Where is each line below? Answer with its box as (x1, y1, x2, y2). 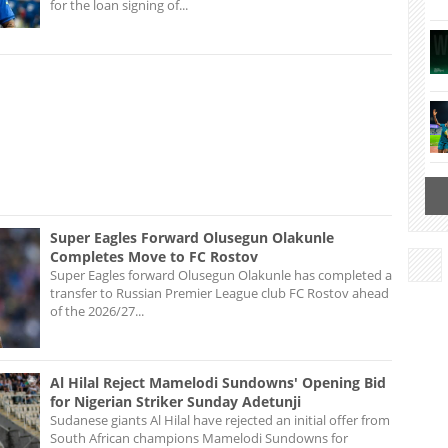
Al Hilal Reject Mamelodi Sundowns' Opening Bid (50, 372, 386, 392)
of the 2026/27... (50, 301, 144, 320)
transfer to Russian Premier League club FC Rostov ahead (50, 283, 389, 302)
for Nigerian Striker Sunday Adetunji (50, 391, 301, 411)
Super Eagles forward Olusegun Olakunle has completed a (50, 265, 392, 284)
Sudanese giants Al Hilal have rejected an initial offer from (50, 410, 390, 429)
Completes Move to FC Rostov (50, 246, 258, 266)
